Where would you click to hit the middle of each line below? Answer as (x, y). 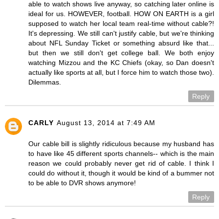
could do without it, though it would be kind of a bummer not (121, 173)
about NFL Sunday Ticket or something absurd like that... (121, 43)
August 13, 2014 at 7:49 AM (106, 123)
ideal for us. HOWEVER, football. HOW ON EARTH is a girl (121, 14)
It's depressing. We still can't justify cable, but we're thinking (121, 33)
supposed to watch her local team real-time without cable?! (121, 24)
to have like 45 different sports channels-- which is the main (121, 153)
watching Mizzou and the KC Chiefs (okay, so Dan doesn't (121, 63)
